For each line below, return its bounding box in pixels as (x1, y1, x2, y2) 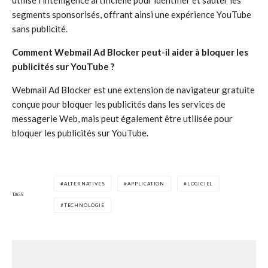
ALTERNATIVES (63, 181, 105, 187)
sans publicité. (12, 23, 68, 34)
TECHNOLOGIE (63, 202, 105, 208)
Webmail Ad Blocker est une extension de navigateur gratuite (12, 84, 255, 95)
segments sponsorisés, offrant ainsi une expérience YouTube (12, 9, 251, 20)
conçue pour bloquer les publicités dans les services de (12, 99, 226, 109)
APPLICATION (127, 181, 165, 187)
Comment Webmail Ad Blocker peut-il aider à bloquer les (12, 47, 248, 57)
